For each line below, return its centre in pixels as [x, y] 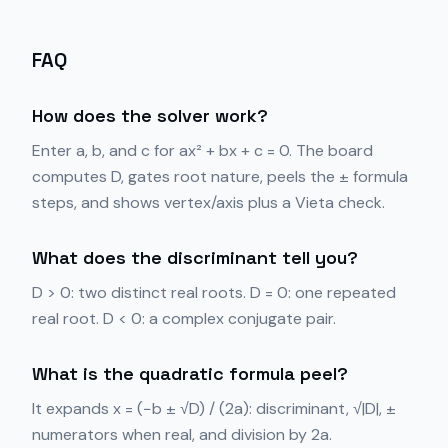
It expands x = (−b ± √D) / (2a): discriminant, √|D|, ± [214, 408]
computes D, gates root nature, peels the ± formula [220, 176]
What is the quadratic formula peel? [190, 373]
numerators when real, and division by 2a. [182, 434]
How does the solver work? [150, 115]
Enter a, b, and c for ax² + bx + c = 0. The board [202, 150]
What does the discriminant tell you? [195, 257]
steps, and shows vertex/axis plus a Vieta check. [208, 202]
